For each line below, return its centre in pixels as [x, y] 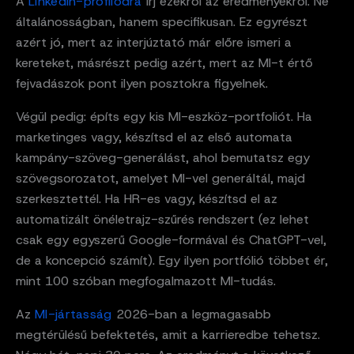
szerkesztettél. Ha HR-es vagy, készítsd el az [147, 198]
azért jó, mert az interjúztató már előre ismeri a [154, 42]
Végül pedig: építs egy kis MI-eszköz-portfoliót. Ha [164, 116]
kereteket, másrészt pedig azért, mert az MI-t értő [164, 62]
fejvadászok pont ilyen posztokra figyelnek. [142, 83]
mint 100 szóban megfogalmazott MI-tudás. [146, 281]
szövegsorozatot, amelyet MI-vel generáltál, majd [160, 178]
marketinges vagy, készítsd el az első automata [154, 137]
